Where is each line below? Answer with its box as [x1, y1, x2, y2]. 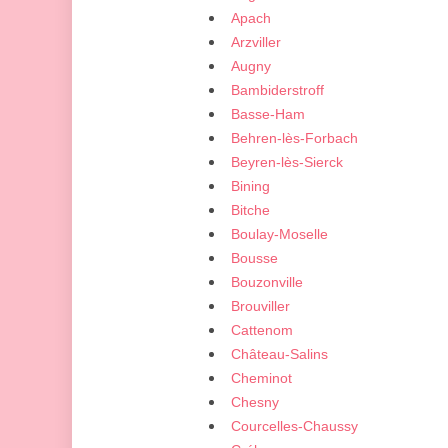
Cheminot [231, 370, 292, 386]
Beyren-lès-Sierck [231, 154, 343, 170]
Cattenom [231, 322, 293, 338]
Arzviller [231, 34, 281, 50]
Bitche [231, 202, 270, 218]
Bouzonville [231, 274, 303, 290]
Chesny [231, 394, 279, 410]
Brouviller [231, 298, 290, 314]
